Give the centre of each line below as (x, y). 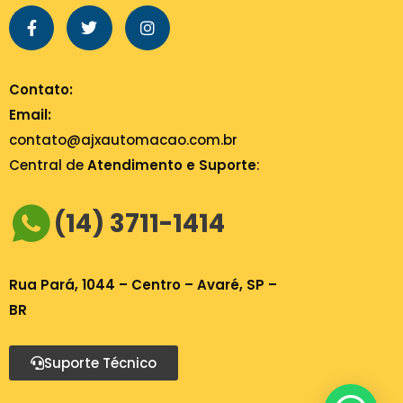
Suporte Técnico (100, 363)
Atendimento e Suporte (171, 166)
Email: (30, 115)
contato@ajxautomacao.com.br (123, 140)
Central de (48, 166)
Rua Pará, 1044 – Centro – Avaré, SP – (143, 285)
